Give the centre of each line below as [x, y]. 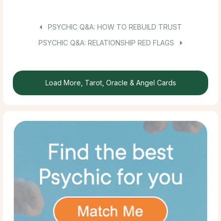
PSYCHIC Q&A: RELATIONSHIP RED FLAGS [107, 42]
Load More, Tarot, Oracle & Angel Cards [110, 82]
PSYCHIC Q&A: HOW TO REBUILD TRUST [114, 27]
